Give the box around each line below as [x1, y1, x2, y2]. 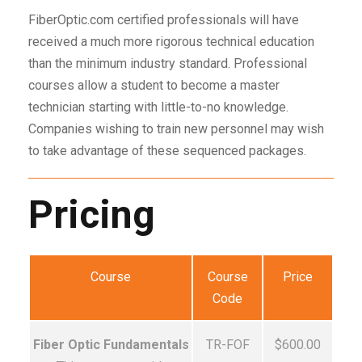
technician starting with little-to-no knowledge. [28, 99, 288, 115]
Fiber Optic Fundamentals [32, 337, 189, 352]
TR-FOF [205, 337, 250, 352]
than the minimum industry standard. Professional [28, 56, 307, 71]
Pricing [28, 192, 155, 238]
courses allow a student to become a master [28, 78, 280, 93]
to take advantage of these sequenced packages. [28, 143, 306, 158]
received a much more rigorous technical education [28, 34, 314, 49]
